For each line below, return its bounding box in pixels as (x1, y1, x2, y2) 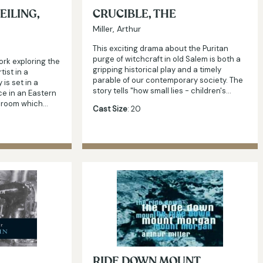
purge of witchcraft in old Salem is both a (93, 53, 241, 64)
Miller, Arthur (93, 23, 141, 34)
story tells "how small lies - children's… (93, 85, 231, 96)
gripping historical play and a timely (93, 64, 221, 75)
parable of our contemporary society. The (93, 75, 243, 85)
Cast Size (93, 103, 127, 114)
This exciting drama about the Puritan (93, 43, 228, 53)
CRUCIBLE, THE (93, 6, 176, 22)
